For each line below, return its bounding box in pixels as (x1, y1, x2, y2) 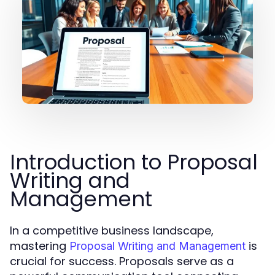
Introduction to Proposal (10, 147, 258, 177)
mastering (10, 238, 69, 254)
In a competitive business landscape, (10, 223, 214, 238)
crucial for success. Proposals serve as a (10, 254, 234, 269)
